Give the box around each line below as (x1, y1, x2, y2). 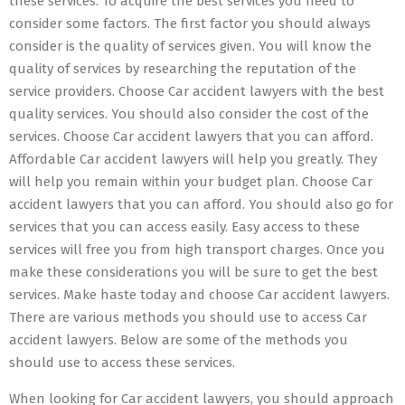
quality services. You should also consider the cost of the (9, 106, 369, 122)
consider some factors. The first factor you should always (9, 15, 371, 32)
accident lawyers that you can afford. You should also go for (9, 196, 393, 212)
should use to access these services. (9, 354, 235, 371)
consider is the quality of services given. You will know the (9, 38, 372, 54)
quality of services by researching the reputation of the (9, 61, 356, 77)
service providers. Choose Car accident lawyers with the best (9, 83, 384, 99)
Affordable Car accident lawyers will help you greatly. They (9, 151, 377, 167)
